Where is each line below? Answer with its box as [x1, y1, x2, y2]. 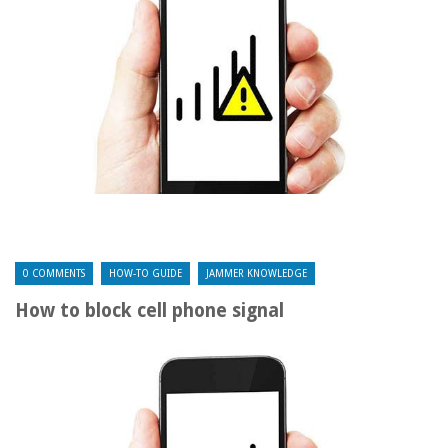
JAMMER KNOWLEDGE [206, 268, 307, 279]
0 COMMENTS [23, 268, 85, 279]
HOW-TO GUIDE [109, 268, 182, 279]
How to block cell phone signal [15, 300, 284, 321]
